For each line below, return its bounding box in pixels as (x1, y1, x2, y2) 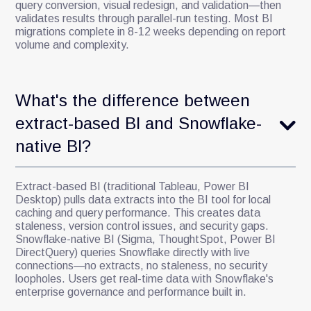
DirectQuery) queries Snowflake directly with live (15, 246, 251, 258)
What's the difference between (15, 90, 251, 110)
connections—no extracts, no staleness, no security (15, 259, 268, 271)
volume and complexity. (15, 38, 130, 51)
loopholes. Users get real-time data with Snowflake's (15, 272, 274, 285)
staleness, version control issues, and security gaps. (15, 219, 269, 232)
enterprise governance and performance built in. (15, 285, 247, 298)
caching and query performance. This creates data (15, 206, 261, 219)
